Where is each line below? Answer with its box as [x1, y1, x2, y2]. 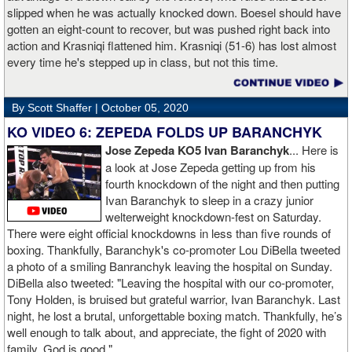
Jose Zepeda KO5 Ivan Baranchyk [105, 141, 289, 159]
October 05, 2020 [101, 101, 189, 115]
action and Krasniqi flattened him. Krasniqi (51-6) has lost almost [7, 37, 336, 54]
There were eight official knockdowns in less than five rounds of [7, 225, 331, 242]
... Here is [289, 141, 339, 159]
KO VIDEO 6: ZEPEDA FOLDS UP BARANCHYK [7, 122, 322, 143]
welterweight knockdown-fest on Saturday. [105, 208, 321, 225]
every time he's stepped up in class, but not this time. [7, 53, 278, 71]
